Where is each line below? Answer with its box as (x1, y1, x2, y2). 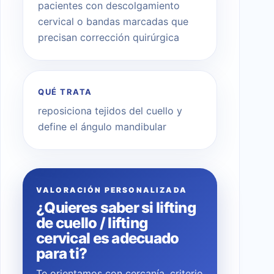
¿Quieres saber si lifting (36, 198, 196, 217)
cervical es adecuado (36, 229, 179, 247)
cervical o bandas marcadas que (38, 15, 188, 28)
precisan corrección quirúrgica (38, 31, 179, 43)
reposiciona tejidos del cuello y (38, 104, 182, 117)
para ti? (36, 244, 87, 262)
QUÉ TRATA (38, 86, 93, 97)
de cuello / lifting (36, 213, 148, 232)
